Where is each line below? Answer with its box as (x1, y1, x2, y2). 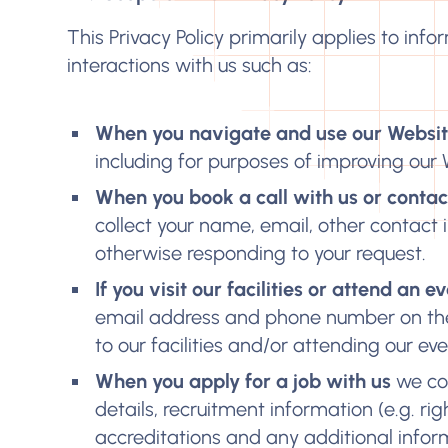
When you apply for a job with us (95, 369, 392, 393)
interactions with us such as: (67, 53, 313, 77)
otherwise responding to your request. (95, 241, 427, 265)
